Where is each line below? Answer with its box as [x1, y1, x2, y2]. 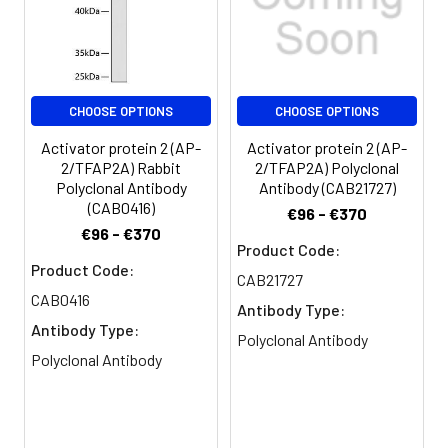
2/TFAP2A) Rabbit [61, 158, 181, 178]
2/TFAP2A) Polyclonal [255, 158, 399, 178]
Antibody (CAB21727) [258, 178, 396, 198]
